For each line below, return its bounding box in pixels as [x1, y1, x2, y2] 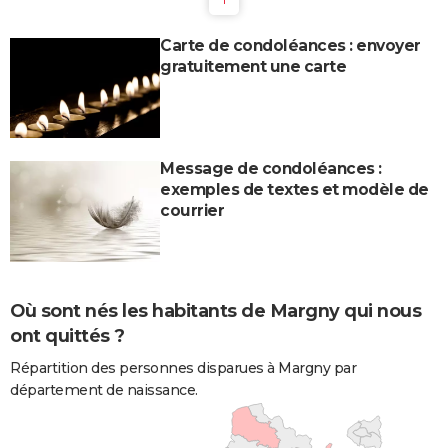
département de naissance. [10, 380, 198, 399]
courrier [160, 201, 224, 221]
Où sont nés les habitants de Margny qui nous [10, 299, 421, 322]
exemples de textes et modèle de [160, 180, 429, 200]
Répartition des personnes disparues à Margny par [10, 358, 356, 377]
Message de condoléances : [160, 159, 382, 179]
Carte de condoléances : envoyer [160, 36, 421, 56]
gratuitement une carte [160, 57, 346, 77]
